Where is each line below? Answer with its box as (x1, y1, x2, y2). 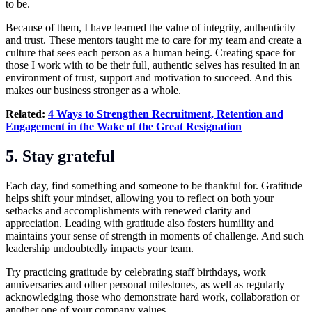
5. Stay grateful (6, 146, 115, 165)
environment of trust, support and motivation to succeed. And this (6, 71, 292, 84)
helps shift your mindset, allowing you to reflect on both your (6, 192, 274, 204)
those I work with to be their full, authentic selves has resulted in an (6, 58, 300, 71)
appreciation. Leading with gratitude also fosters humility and (6, 217, 274, 229)
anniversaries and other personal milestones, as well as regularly (6, 278, 285, 290)
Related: (6, 107, 48, 120)
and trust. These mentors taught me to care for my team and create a (6, 33, 302, 46)
